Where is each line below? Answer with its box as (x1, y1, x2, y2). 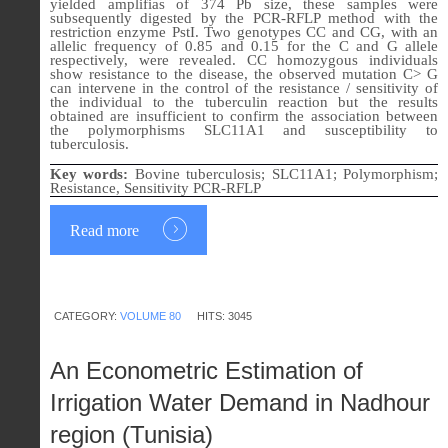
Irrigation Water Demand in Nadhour (50, 388, 430, 416)
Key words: (50, 165, 135, 182)
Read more (70, 221, 143, 239)
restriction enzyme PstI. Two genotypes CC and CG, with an (50, 23, 438, 40)
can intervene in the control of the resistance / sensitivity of (50, 79, 438, 96)
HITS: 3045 (197, 309, 252, 322)
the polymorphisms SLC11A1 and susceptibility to (50, 121, 438, 138)
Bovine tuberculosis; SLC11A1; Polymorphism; (134, 165, 439, 182)
